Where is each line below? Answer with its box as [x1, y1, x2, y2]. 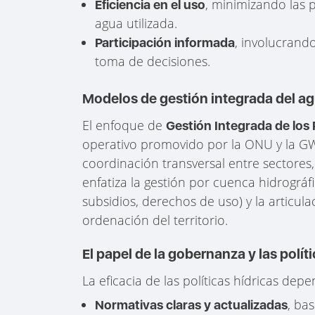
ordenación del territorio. [82, 211, 229, 229]
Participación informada [95, 34, 236, 50]
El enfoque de [82, 116, 167, 134]
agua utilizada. [95, 14, 178, 32]
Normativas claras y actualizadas [95, 297, 288, 313]
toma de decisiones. [95, 52, 211, 70]
